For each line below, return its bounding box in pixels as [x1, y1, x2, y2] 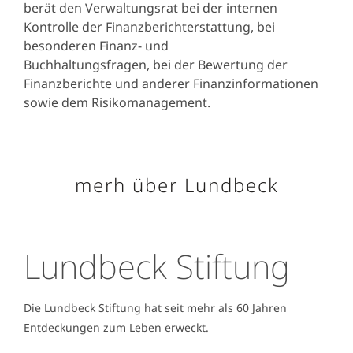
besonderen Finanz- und [24, 36, 169, 54]
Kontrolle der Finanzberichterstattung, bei [24, 17, 275, 35]
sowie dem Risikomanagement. [24, 93, 214, 111]
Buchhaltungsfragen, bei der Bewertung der [24, 55, 288, 73]
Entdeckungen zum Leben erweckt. [24, 319, 209, 335]
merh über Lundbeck [74, 171, 279, 198]
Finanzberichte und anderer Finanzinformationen [24, 74, 318, 92]
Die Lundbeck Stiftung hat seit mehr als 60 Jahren [24, 299, 287, 315]
